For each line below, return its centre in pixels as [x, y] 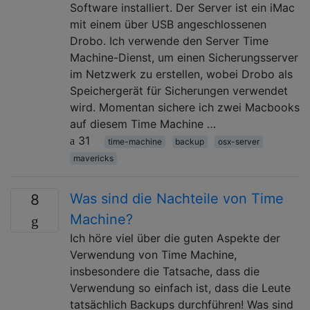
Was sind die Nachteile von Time [177, 198]
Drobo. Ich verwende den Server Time [169, 40]
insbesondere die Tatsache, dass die [165, 271]
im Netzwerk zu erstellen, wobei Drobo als [181, 74]
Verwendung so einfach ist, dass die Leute [180, 288]
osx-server [238, 141]
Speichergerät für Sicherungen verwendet [179, 90]
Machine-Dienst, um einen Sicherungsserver [184, 57]
